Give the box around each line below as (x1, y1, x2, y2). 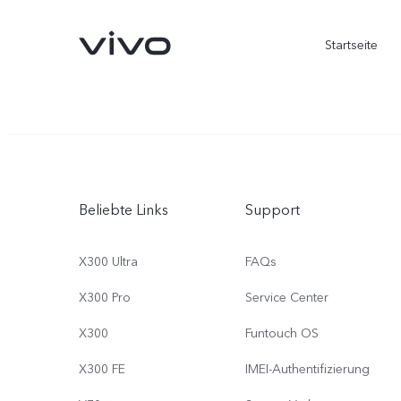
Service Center (245, 289, 328, 306)
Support (245, 200, 300, 220)
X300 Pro (79, 289, 131, 306)
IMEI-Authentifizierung (245, 361, 370, 378)
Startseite (324, 37, 378, 54)
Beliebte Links (79, 200, 168, 220)
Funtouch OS (245, 325, 319, 342)
